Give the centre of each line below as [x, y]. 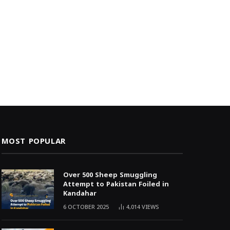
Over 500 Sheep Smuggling [110, 175]
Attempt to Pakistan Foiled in [116, 184]
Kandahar [80, 194]
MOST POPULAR [33, 141]
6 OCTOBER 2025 [86, 207]
